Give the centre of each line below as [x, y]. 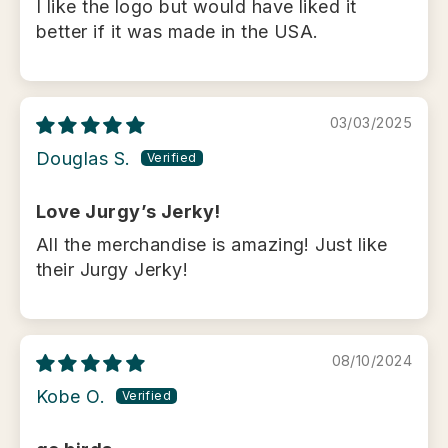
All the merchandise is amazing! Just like [212, 244]
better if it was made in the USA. [177, 31]
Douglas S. [83, 158]
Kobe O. [71, 396]
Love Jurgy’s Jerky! [128, 211]
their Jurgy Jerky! [112, 269]
